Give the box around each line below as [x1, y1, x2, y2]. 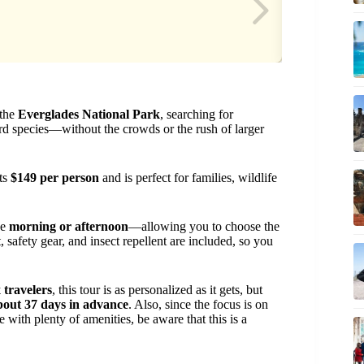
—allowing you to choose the [128, 219, 279, 233]
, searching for [160, 107, 233, 121]
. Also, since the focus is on [128, 297, 268, 311]
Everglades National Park [18, 107, 160, 121]
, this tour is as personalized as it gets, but [52, 283, 262, 297]
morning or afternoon [9, 219, 128, 233]
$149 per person [11, 171, 99, 184]
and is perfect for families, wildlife [99, 171, 277, 184]
